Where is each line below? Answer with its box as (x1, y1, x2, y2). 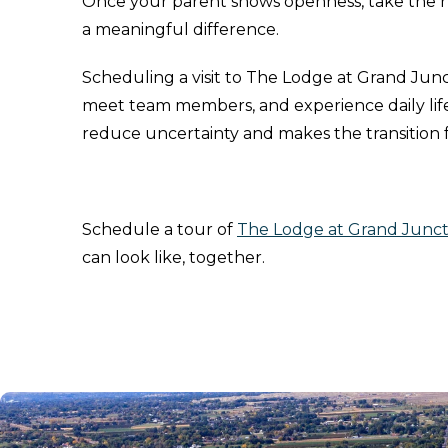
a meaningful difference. (82, 20, 279, 39)
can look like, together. (82, 248, 265, 267)
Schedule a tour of (82, 220, 237, 239)
